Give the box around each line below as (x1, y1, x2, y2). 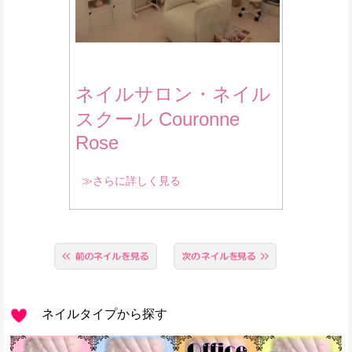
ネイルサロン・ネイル (75, 82, 271, 104)
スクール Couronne (75, 108, 240, 130)
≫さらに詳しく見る (82, 174, 181, 187)
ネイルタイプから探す (29, 307, 167, 321)
